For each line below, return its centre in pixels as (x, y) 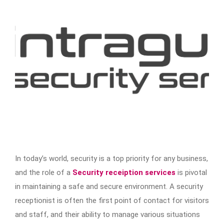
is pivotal (191, 172)
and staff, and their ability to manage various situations (107, 214)
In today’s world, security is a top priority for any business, (111, 158)
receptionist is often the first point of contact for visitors (112, 200)
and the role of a (44, 172)
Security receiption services (124, 172)
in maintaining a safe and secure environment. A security (109, 186)
